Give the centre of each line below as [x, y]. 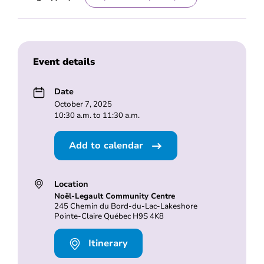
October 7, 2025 [83, 104]
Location [71, 184]
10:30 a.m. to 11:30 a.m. [97, 115]
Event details [64, 62]
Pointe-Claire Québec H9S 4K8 [109, 216]
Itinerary [106, 244]
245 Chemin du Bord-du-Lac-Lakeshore [126, 206]
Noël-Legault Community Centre [114, 196]
